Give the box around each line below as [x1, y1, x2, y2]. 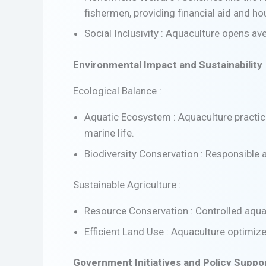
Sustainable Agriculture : [73, 179, 181, 191]
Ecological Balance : [73, 84, 161, 97]
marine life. [84, 126, 134, 139]
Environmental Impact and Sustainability [73, 58, 262, 71]
